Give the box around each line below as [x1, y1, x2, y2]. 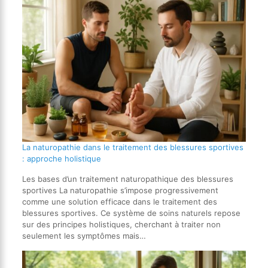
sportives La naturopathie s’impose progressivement [22, 185, 218, 196]
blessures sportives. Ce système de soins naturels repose [22, 208, 240, 218]
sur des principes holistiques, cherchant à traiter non [22, 220, 221, 230]
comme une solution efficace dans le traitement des [22, 197, 217, 207]
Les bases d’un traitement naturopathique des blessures [22, 174, 233, 184]
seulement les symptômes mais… [22, 231, 146, 241]
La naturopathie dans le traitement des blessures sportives [22, 142, 243, 153]
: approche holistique [22, 154, 101, 164]
